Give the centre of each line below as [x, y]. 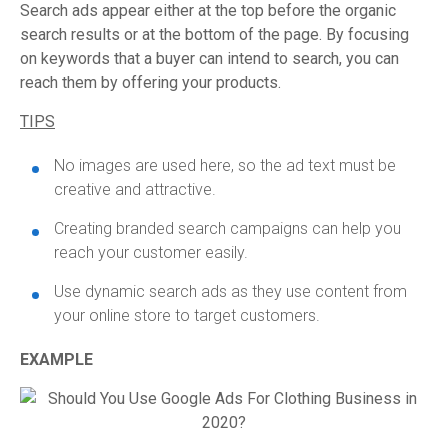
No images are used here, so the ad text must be [225, 165]
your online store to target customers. [187, 315]
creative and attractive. [135, 189]
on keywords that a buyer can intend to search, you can [209, 58]
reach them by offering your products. [150, 82]
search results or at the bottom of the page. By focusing [214, 34]
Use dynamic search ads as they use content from [230, 291]
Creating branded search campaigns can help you [227, 228]
